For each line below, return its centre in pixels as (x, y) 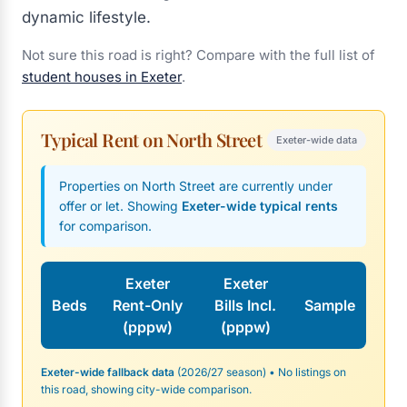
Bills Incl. (245, 305)
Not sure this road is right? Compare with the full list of (199, 55)
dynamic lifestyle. (86, 17)
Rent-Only (148, 305)
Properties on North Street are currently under (196, 186)
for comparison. (105, 226)
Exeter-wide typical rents (260, 206)
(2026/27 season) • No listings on (260, 372)
